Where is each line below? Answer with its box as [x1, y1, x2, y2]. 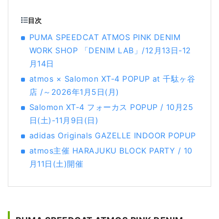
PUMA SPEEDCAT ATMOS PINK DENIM [29, 32, 181, 43]
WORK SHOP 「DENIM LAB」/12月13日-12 [29, 45, 191, 56]
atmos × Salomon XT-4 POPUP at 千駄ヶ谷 [29, 74, 196, 84]
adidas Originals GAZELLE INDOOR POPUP [29, 131, 196, 141]
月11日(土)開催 [29, 159, 84, 169]
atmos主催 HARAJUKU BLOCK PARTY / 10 [29, 146, 193, 156]
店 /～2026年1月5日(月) [29, 87, 119, 97]
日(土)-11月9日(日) [29, 115, 99, 126]
